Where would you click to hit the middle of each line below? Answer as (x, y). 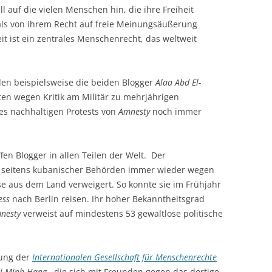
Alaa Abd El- (178, 82)
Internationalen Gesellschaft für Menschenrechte (124, 257)
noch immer (177, 111)
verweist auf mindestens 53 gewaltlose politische (123, 213)
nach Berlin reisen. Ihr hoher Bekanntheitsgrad (107, 199)
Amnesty (135, 111)
